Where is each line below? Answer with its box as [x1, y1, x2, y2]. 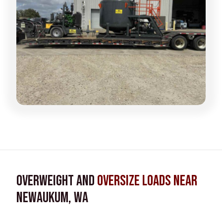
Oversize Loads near [97, 171, 197, 190]
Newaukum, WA [16, 188, 88, 207]
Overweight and [16, 171, 97, 190]
